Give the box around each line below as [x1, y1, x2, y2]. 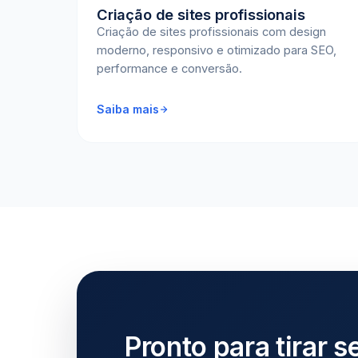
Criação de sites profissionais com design [97, 25, 326, 39]
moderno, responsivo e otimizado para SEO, [97, 43, 336, 58]
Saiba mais [97, 102, 159, 116]
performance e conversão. [97, 62, 242, 76]
